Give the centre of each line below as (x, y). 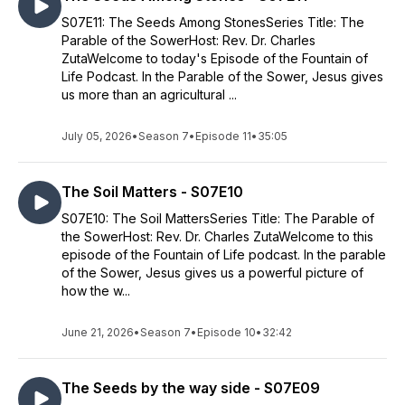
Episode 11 (223, 136)
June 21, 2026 (98, 332)
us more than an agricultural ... (149, 94)
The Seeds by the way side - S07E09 (191, 388)
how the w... (96, 291)
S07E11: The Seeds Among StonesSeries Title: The (213, 22)
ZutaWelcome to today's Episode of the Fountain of (215, 58)
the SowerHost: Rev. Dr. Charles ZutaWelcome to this (217, 236)
